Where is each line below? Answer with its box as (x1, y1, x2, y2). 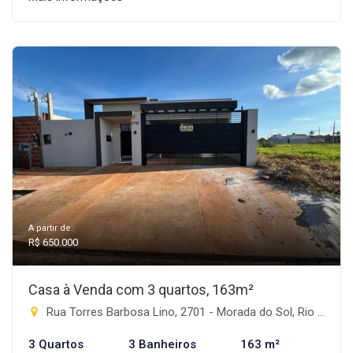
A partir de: (28, 223, 73, 233)
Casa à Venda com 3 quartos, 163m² (28, 281, 254, 298)
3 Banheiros (128, 337, 196, 351)
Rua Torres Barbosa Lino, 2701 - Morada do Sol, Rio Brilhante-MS (43, 305, 318, 319)
